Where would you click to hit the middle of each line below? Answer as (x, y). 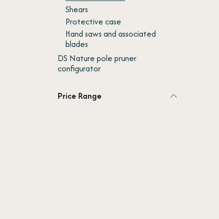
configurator (79, 68)
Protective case (93, 22)
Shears (77, 9)
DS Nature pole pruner (97, 58)
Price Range (80, 96)
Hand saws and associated (111, 34)
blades (77, 44)
